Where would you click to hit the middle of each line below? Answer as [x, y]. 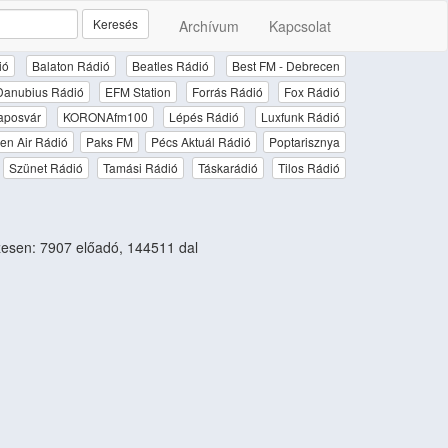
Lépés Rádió [204, 116]
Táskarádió [227, 167]
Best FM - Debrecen [286, 66]
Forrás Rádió [227, 91]
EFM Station [138, 91]
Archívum [209, 26]
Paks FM [109, 142]
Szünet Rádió [45, 167]
